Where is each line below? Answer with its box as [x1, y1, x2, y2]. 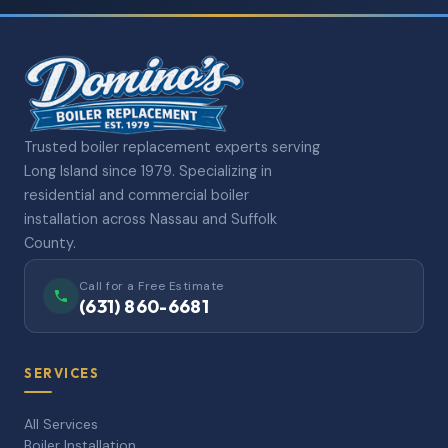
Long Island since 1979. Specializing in [24, 162, 272, 181]
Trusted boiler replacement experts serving [24, 138, 320, 157]
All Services [24, 415, 98, 434]
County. [24, 234, 76, 253]
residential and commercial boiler [24, 186, 249, 205]
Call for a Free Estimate [79, 278, 224, 295]
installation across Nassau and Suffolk [24, 210, 277, 229]
